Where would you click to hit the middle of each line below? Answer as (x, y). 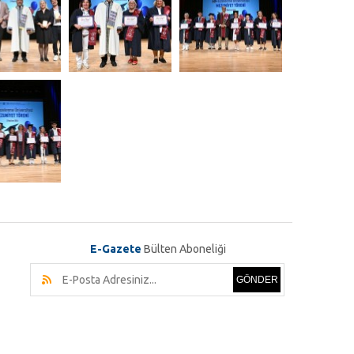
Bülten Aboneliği (184, 249)
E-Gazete (116, 249)
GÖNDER (257, 279)
